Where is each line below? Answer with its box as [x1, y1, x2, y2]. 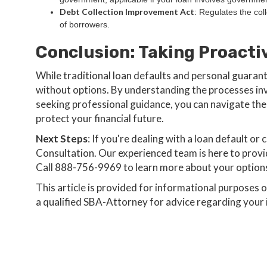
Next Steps [36, 132, 88, 145]
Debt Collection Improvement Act [60, 7, 194, 17]
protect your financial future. [36, 112, 164, 125]
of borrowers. [60, 20, 110, 29]
